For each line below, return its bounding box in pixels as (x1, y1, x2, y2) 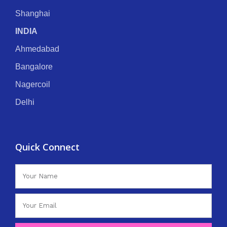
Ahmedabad (15, 45, 59, 54)
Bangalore (15, 62, 53, 71)
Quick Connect (15, 141, 80, 154)
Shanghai (15, 9, 50, 18)
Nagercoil (15, 80, 50, 89)
